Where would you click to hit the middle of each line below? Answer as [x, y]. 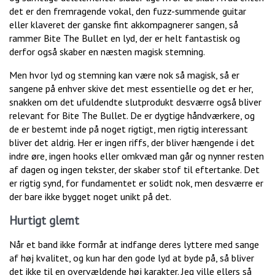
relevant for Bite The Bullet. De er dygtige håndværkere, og [132, 116]
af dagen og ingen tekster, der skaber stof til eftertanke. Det [134, 170]
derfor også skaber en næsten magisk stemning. [107, 52]
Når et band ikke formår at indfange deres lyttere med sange [134, 245]
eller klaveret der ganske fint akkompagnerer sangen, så [124, 25]
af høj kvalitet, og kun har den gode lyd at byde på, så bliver [132, 258]
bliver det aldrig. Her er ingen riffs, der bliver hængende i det [132, 143]
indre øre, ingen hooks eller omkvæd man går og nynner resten [137, 156]
